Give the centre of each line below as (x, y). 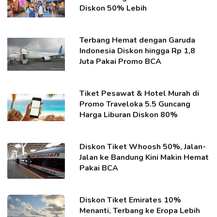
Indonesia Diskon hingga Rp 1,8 (138, 51)
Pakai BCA (99, 168)
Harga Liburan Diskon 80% (129, 115)
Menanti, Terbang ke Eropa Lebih (140, 211)
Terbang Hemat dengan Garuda (138, 40)
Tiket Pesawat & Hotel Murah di (139, 93)
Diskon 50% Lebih (113, 8)
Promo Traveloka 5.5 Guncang (135, 104)
